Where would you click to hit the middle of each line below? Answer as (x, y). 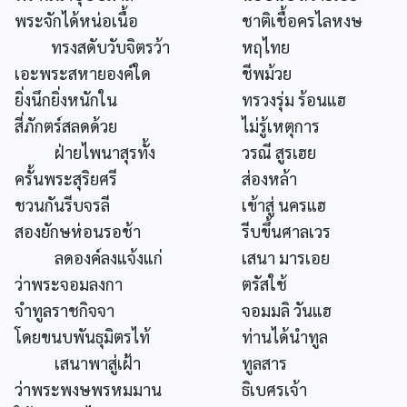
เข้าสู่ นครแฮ (284, 205)
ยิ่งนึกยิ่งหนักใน (66, 100)
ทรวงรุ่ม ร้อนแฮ (294, 100)
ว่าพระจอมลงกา (69, 284)
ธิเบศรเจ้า (274, 390)
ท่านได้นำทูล (285, 337)
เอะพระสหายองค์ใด (83, 74)
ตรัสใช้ (264, 284)
